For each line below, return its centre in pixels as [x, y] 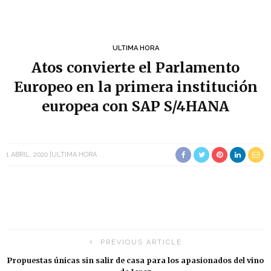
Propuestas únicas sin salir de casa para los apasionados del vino [135, 260]
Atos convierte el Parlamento [135, 67]
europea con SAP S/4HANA [135, 106]
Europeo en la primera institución [135, 87]
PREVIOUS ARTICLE [141, 242]
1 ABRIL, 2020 [27, 155]
